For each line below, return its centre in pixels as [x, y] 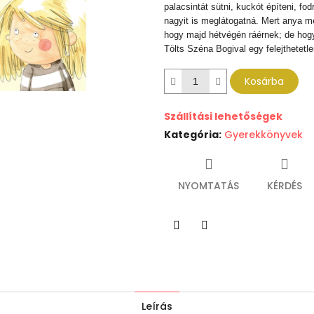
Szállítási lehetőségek [223, 117]
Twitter [194, 245]
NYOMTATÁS [209, 186]
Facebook [230, 245]
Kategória [191, 135]
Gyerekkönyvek [264, 135]
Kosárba [264, 82]
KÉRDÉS [285, 186]
